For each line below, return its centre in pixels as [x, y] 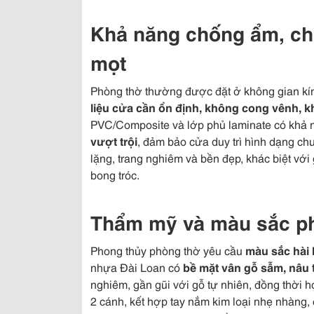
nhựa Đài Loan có [137, 267]
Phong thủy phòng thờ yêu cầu [168, 250]
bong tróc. [115, 174]
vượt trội [114, 141]
